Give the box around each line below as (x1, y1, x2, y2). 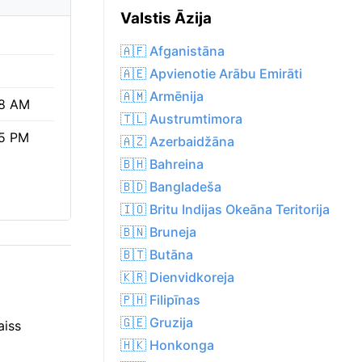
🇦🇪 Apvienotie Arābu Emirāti (120, 65, 302, 82)
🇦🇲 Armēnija (120, 88, 204, 105)
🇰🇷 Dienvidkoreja (120, 269, 234, 286)
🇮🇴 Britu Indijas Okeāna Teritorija (120, 201, 330, 218)
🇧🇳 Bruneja (120, 224, 196, 241)
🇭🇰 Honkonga (120, 337, 214, 354)
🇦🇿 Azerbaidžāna (120, 133, 234, 150)
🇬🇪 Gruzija (120, 314, 193, 331)
